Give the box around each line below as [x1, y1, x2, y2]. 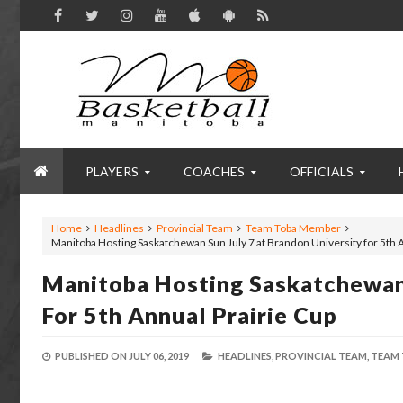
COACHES [184, 164, 245, 179]
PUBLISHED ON [53, 350, 129, 362]
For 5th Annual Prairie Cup [42, 301, 337, 328]
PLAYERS [85, 164, 139, 179]
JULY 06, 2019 [129, 350, 189, 362]
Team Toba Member [246, 221, 341, 235]
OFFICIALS [290, 164, 354, 179]
